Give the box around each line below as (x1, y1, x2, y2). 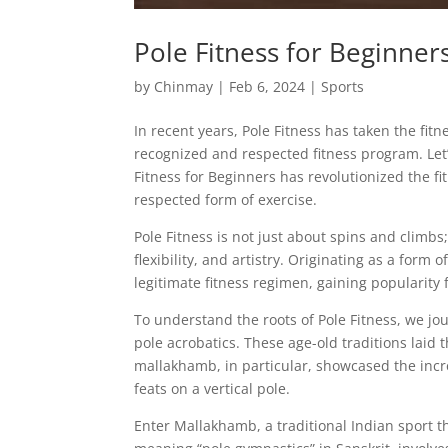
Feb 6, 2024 (229, 77, 306, 97)
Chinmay (154, 77, 214, 97)
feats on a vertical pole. (134, 379, 291, 399)
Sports (321, 77, 365, 97)
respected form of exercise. (134, 190, 318, 210)
